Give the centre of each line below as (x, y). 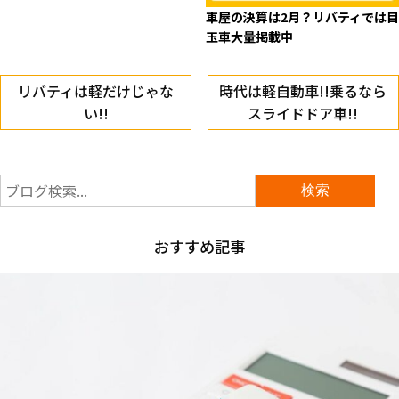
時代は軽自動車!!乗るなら (303, 91)
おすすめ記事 (199, 247)
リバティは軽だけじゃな (96, 91)
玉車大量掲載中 (249, 37)
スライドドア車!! (303, 114)
